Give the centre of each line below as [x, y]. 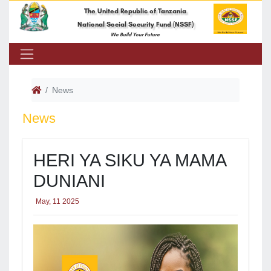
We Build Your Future [135, 35]
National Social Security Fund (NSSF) [135, 24]
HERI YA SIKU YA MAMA [129, 160]
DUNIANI [69, 181]
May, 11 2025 [57, 201]
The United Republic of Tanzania [135, 11]
